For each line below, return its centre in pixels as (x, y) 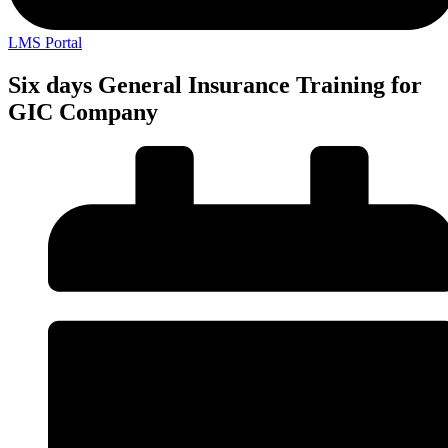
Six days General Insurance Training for (215, 85)
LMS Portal (45, 43)
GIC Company (83, 112)
